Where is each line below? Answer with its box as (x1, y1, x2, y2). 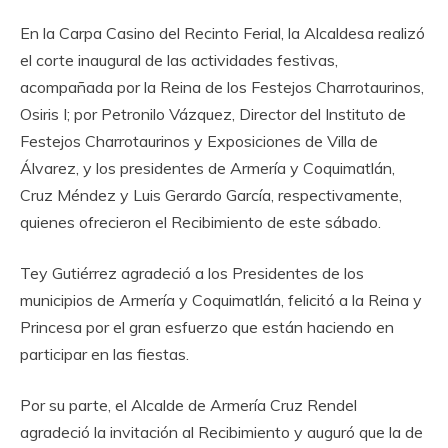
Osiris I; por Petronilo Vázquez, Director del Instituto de (20, 104, 406, 125)
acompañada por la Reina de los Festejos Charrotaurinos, (20, 77, 424, 98)
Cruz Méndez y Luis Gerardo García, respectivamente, (20, 185, 402, 206)
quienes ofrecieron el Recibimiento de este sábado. (20, 212, 381, 233)
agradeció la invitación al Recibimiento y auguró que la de (20, 422, 423, 443)
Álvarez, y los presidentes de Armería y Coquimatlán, (20, 158, 395, 179)
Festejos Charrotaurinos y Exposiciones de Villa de (20, 131, 378, 152)
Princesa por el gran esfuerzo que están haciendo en (20, 317, 394, 338)
